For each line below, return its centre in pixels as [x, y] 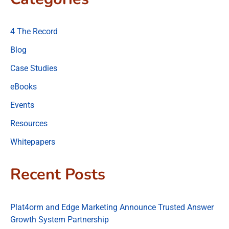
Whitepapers [33, 142]
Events [22, 105]
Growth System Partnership [60, 219]
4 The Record [34, 31]
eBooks [24, 86]
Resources [29, 123]
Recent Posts [58, 175]
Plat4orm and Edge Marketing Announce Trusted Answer [112, 207]
